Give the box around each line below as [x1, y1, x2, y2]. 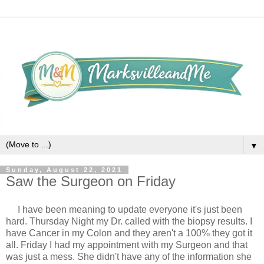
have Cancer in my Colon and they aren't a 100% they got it [6, 227, 252, 238]
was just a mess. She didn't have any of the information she [6, 251, 252, 262]
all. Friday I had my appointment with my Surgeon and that [6, 239, 247, 250]
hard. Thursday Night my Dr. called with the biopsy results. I [6, 216, 252, 226]
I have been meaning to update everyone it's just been [18, 204, 242, 214]
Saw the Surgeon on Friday [6, 173, 176, 189]
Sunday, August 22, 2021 [6, 166, 123, 173]
